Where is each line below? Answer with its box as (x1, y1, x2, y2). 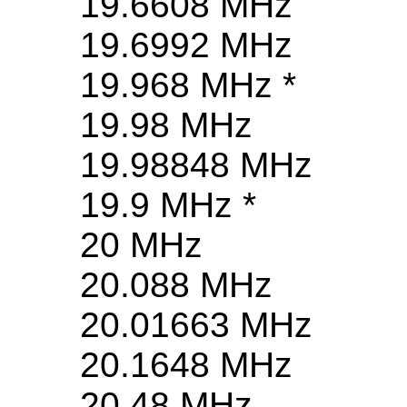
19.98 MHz (80, 105, 253, 145)
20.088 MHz (80, 265, 273, 305)
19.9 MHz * (80, 185, 256, 225)
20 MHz (80, 225, 203, 265)
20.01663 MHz (80, 305, 313, 345)
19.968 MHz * (80, 65, 296, 105)
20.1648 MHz (80, 345, 293, 385)
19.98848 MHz (80, 145, 313, 185)
